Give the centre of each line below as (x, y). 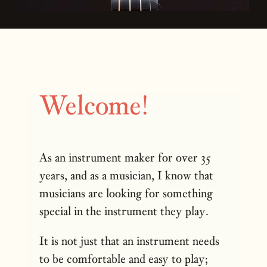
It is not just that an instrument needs (130, 240)
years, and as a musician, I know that (127, 175)
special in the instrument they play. (124, 211)
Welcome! (94, 105)
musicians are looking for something (126, 193)
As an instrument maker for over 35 (125, 157)
